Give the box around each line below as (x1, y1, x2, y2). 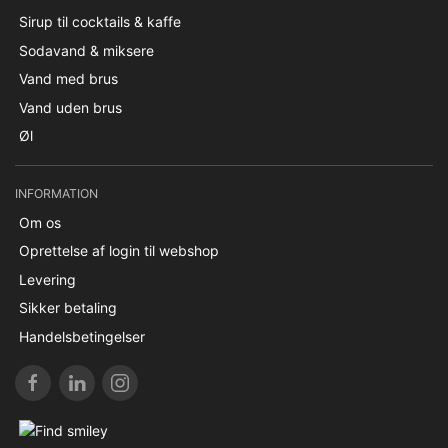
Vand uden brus (18, 98, 122, 116)
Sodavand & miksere (18, 41, 154, 59)
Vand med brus (18, 70, 118, 87)
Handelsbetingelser (18, 327, 145, 345)
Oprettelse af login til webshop (18, 242, 219, 259)
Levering (18, 270, 76, 288)
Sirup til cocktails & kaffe (18, 13, 181, 30)
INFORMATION (15, 185, 98, 201)
